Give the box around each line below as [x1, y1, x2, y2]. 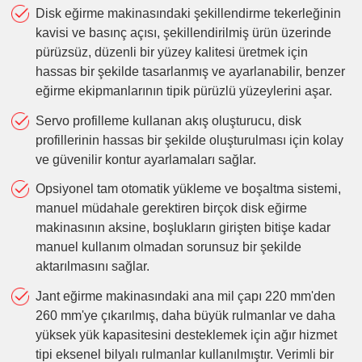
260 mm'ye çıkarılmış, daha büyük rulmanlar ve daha [35, 309, 335, 323]
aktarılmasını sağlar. [35, 259, 149, 274]
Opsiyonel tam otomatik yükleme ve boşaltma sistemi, [35, 182, 341, 196]
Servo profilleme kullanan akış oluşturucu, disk [35, 113, 301, 128]
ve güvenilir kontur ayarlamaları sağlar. [35, 152, 256, 166]
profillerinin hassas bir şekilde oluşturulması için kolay [35, 133, 343, 147]
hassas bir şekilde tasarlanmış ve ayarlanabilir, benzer [35, 64, 345, 78]
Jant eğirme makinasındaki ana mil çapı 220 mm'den [35, 289, 335, 304]
